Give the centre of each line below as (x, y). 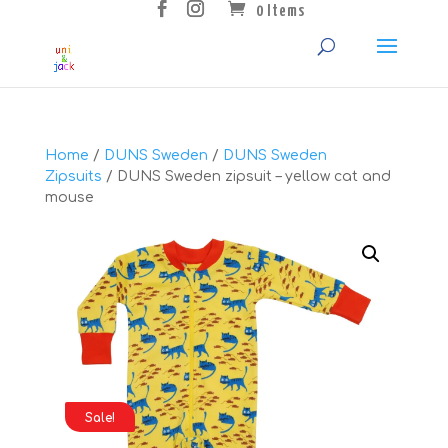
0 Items (281, 11)
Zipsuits (73, 176)
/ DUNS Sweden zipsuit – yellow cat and (246, 176)
